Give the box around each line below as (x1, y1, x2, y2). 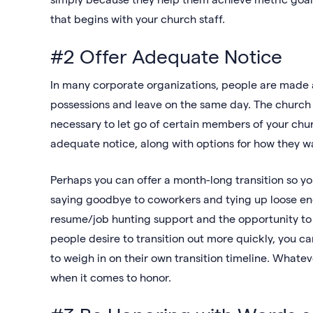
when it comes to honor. (50, 270, 174, 284)
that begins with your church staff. (50, 12, 228, 25)
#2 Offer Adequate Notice (50, 44, 282, 67)
